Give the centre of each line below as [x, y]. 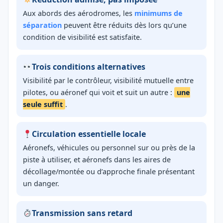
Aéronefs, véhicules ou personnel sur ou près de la [109, 148]
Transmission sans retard [82, 213]
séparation [42, 25]
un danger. [41, 184]
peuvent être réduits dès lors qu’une [124, 25]
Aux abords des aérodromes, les [79, 13]
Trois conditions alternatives [89, 67]
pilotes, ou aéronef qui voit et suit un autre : [99, 93]
